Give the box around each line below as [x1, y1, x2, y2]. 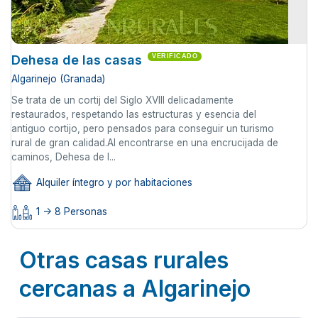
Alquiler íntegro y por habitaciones [33, 177, 192, 189]
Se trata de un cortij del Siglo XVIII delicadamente [11, 94, 234, 106]
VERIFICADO [152, 53, 197, 60]
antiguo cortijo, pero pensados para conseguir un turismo [11, 123, 274, 135]
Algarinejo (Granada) [11, 73, 105, 85]
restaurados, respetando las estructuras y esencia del [11, 109, 256, 121]
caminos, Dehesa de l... [11, 151, 116, 163]
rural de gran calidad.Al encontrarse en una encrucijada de [11, 137, 278, 149]
